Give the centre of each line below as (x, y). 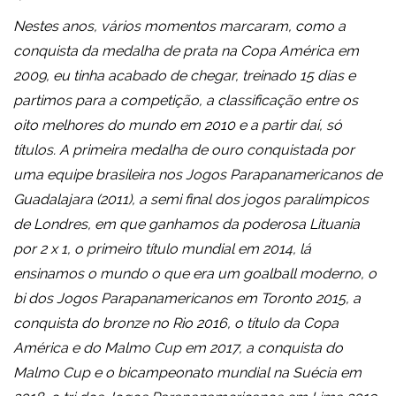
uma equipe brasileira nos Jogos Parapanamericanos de (198, 175)
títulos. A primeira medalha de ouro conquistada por (184, 150)
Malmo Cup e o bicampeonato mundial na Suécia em (187, 373)
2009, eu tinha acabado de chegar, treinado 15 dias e (184, 76)
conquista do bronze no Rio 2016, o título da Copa (176, 324)
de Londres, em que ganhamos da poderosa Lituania (187, 225)
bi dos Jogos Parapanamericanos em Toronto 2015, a (187, 299)
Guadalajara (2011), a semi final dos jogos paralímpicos (191, 200)
